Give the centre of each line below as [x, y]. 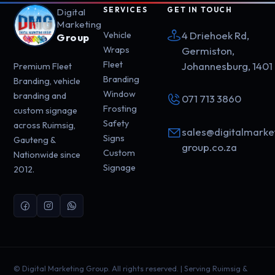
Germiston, [208, 51]
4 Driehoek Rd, [216, 36]
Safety [116, 124]
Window [120, 94]
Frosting [120, 109]
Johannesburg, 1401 [227, 66]
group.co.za [210, 147]
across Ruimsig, [45, 126]
